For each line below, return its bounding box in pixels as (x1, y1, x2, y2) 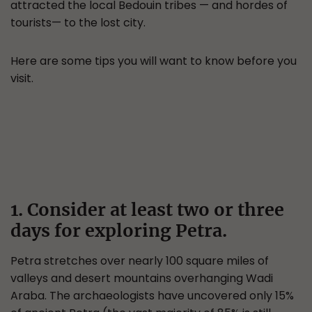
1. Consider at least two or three (10, 198, 284, 221)
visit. (10, 70, 33, 86)
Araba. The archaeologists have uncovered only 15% (10, 288, 294, 304)
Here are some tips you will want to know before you (10, 53, 297, 69)
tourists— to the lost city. (10, 15, 146, 31)
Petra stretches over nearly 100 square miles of (10, 253, 269, 269)
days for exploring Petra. (10, 219, 227, 242)
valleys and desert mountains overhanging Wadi (10, 270, 273, 286)
